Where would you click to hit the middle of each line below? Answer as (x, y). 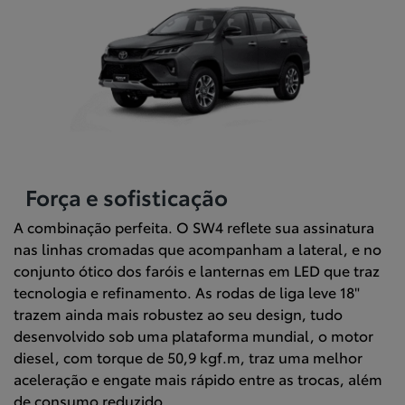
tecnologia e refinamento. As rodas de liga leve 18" (187, 291)
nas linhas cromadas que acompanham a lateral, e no (198, 248)
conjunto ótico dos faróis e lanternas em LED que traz (197, 269)
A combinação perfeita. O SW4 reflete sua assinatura (194, 226)
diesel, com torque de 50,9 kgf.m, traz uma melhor (188, 356)
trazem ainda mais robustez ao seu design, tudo (178, 313)
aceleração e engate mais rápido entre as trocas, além (198, 378)
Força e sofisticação (126, 196)
